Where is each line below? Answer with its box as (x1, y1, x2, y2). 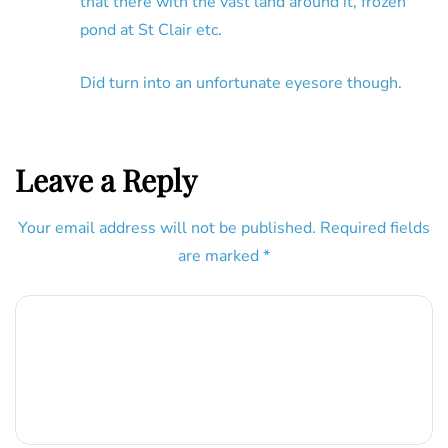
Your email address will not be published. (18, 217, 316, 240)
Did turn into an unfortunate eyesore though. (80, 72, 402, 95)
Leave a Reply (15, 160, 197, 201)
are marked (178, 245, 263, 268)
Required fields (320, 217, 430, 240)
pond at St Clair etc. (80, 19, 222, 42)
